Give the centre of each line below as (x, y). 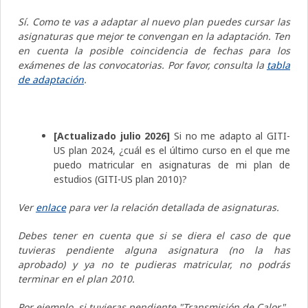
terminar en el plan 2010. (76, 278)
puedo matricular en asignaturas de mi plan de (172, 164)
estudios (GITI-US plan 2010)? (120, 179)
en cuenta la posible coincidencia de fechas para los (154, 50)
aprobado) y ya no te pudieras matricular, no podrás (154, 264)
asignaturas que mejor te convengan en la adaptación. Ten (154, 36)
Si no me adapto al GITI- (230, 135)
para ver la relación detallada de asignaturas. (174, 207)
